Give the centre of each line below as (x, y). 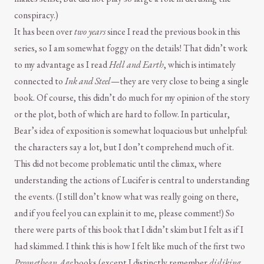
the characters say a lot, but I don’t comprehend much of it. (124, 147)
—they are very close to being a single (180, 81)
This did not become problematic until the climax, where (118, 164)
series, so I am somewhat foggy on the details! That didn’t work (131, 48)
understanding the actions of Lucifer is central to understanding (132, 180)
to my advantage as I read (62, 65)
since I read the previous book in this (173, 32)
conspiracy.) (36, 15)
